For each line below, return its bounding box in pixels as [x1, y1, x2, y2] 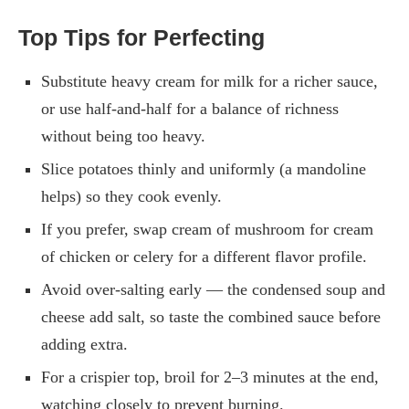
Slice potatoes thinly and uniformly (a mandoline [41, 159, 366, 178]
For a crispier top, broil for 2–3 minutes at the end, [41, 367, 379, 386]
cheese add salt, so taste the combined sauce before [41, 307, 381, 326]
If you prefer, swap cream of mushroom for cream [41, 219, 373, 238]
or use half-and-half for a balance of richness [41, 99, 339, 118]
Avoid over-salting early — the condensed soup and [41, 279, 385, 299]
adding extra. [41, 334, 128, 353]
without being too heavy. [41, 126, 205, 145]
